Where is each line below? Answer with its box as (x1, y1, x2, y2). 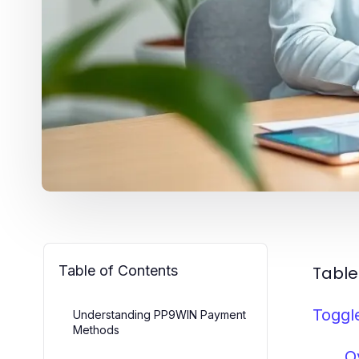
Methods (73, 322, 119, 337)
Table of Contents (58, 261, 178, 279)
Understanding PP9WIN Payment (73, 307, 246, 321)
